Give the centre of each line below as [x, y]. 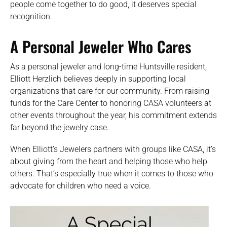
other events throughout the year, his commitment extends [113, 115]
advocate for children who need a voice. [81, 186]
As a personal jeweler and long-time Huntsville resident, [108, 66]
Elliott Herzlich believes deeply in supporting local [98, 79]
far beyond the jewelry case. [60, 127]
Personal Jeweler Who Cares [107, 46]
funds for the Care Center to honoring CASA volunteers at [111, 103]
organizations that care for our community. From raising [110, 91]
